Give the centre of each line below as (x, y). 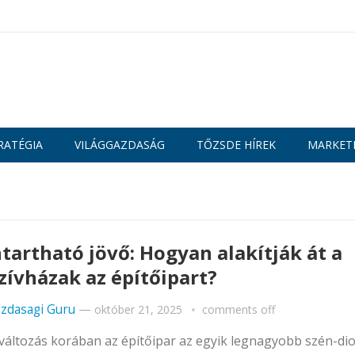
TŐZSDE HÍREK (236, 145)
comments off (239, 309)
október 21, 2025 (138, 309)
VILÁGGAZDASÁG (120, 145)
